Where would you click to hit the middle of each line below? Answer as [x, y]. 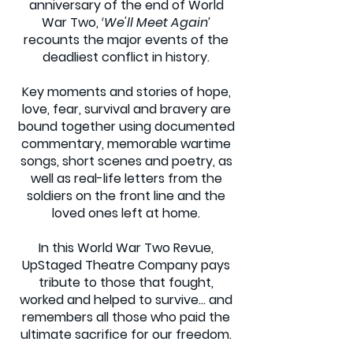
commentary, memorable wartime [126, 144]
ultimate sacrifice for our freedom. [126, 334]
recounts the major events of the [126, 40]
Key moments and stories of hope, [126, 92]
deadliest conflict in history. [126, 57]
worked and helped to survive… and [126, 300]
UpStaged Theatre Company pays [126, 265]
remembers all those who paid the [126, 317]
